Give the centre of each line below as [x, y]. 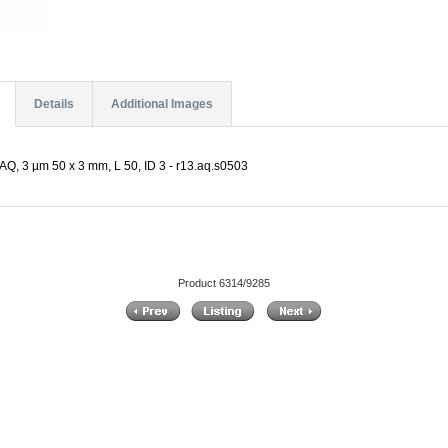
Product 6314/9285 [223, 282]
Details [53, 104]
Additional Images [161, 104]
